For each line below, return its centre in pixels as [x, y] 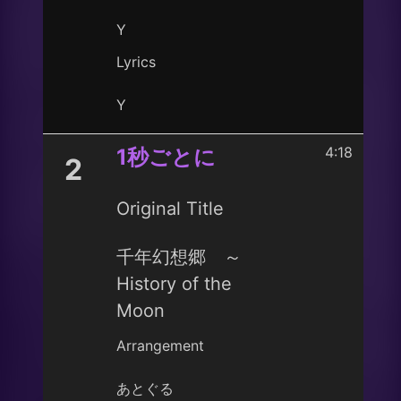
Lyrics [136, 62]
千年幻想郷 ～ [179, 257]
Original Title [170, 209]
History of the [174, 284]
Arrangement [160, 346]
